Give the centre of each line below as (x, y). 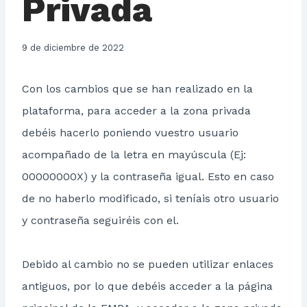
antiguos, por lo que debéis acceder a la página (147, 286)
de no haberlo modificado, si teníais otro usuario (150, 199)
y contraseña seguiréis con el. (100, 221)
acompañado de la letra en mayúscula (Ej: (134, 155)
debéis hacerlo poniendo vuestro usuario (130, 133)
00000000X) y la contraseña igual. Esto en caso (148, 177)
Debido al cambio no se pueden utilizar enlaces (148, 265)
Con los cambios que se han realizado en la (137, 89)
